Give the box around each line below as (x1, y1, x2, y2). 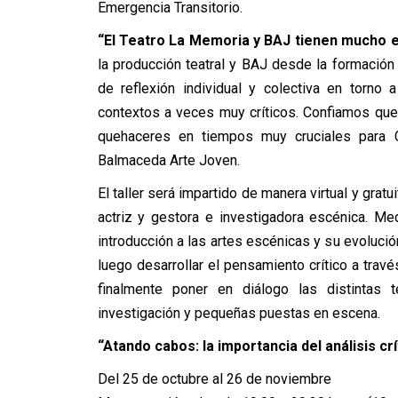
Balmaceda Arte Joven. (97, 152, 240, 169)
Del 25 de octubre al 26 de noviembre (97, 370, 331, 387)
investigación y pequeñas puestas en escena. (97, 305, 380, 322)
